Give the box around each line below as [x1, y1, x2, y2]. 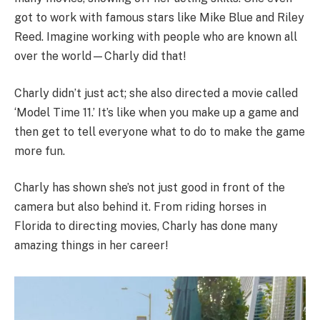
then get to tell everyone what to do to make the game [14, 124, 305, 139]
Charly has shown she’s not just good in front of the [14, 181, 285, 195]
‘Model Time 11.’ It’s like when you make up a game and [14, 105, 299, 119]
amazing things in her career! [14, 239, 168, 253]
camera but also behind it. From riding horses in [14, 200, 266, 214]
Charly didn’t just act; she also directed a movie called [14, 86, 298, 100]
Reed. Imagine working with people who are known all [14, 30, 297, 44]
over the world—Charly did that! [14, 49, 186, 64]
